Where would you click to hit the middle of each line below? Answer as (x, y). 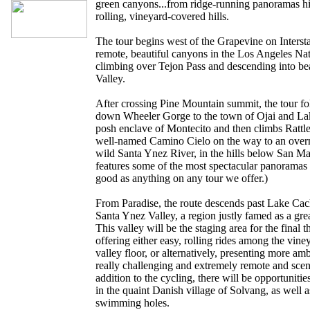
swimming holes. (133, 303)
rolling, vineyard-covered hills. (162, 16)
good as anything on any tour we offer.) (182, 178)
